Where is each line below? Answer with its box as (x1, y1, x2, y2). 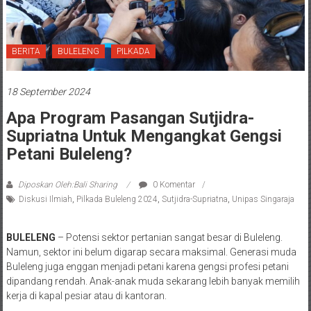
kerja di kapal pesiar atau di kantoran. (6, 289, 167, 301)
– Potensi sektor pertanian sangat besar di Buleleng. (55, 231, 283, 243)
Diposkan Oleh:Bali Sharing (15, 179, 119, 190)
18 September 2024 (6, 85, 90, 97)
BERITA (11, 46, 40, 56)
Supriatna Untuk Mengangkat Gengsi (6, 126, 282, 146)
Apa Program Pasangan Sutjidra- (6, 108, 254, 128)
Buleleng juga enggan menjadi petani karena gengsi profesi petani (6, 260, 289, 272)
